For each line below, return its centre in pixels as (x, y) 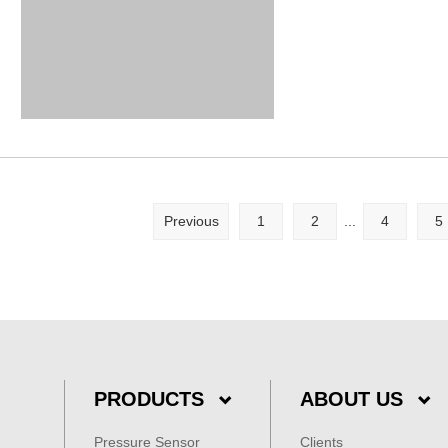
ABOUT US (351, 399)
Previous (191, 221)
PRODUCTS (149, 399)
